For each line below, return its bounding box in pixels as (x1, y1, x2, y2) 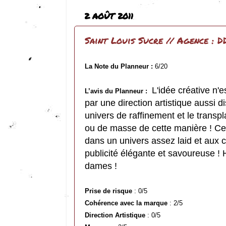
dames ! (85, 161, 117, 172)
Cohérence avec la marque (85, 199, 167, 207)
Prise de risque (85, 187, 132, 195)
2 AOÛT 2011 (84, 10, 133, 22)
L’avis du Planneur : (85, 87, 147, 95)
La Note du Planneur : (85, 63, 153, 71)
